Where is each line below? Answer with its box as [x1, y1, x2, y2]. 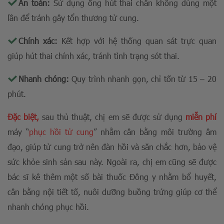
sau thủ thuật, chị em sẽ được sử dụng [42, 111, 185, 122]
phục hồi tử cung [28, 126, 93, 137]
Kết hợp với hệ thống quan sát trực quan [57, 35, 216, 46]
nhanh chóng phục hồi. [7, 201, 89, 212]
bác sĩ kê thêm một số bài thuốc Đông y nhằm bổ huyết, [7, 171, 216, 182]
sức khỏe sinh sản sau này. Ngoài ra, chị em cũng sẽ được [7, 156, 216, 167]
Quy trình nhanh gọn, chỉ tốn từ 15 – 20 [68, 73, 217, 84]
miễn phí [185, 111, 217, 122]
